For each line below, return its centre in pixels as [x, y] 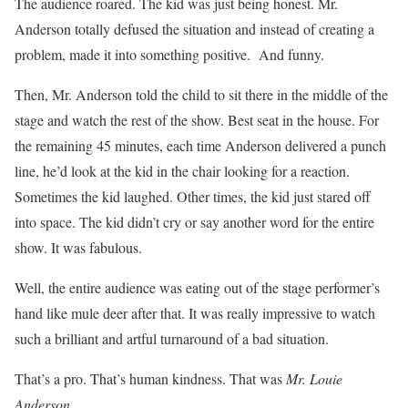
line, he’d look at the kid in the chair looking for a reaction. [182, 171]
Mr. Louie [314, 378]
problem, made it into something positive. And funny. [169, 54]
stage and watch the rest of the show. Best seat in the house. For [197, 120]
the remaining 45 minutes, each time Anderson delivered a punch [200, 145]
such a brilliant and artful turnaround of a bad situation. [172, 338]
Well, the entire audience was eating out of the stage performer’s [197, 287]
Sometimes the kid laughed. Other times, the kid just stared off [193, 196]
